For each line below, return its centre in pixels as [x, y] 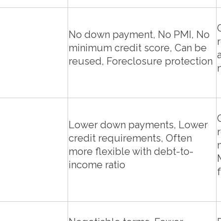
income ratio [97, 165]
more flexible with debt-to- [131, 152]
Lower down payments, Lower [138, 125]
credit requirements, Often [130, 138]
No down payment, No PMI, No [139, 35]
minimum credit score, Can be [138, 48]
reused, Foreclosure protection [141, 61]
